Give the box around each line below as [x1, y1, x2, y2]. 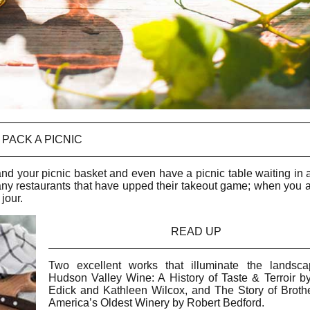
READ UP [171, 225, 222, 237]
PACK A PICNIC [2, 133, 82, 145]
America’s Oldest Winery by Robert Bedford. [48, 296, 264, 309]
